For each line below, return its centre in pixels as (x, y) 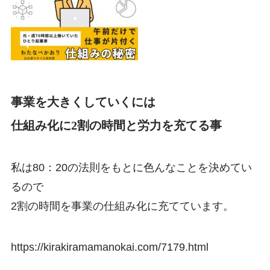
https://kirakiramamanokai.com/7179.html (109, 247)
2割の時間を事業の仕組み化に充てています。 (122, 206)
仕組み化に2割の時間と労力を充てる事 (116, 126)
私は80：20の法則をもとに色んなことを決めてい (131, 168)
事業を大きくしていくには (83, 102)
